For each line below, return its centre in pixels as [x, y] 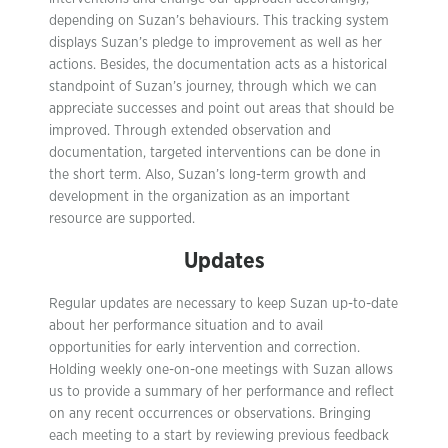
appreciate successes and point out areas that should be [221, 109]
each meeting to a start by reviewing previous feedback [219, 436]
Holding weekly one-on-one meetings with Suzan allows [221, 370]
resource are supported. [122, 219]
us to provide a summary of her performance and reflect [221, 392]
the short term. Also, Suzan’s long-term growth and [207, 175]
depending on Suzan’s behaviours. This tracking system [219, 21]
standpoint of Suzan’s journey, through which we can [213, 87]
